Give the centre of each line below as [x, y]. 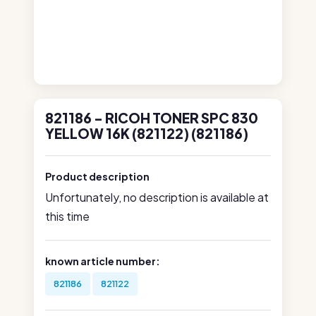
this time [67, 216]
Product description [97, 176]
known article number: [103, 261]
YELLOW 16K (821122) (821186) [147, 133]
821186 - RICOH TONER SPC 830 [152, 118]
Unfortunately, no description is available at [157, 197]
